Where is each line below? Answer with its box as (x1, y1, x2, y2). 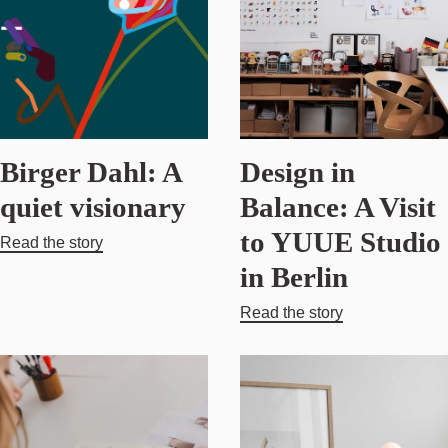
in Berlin (240, 260, 348, 293)
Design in (240, 155, 355, 188)
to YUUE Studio (240, 225, 441, 258)
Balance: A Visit (240, 190, 436, 223)
